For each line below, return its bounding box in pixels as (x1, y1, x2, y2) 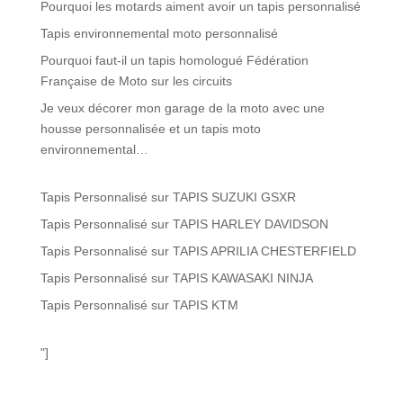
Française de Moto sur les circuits (40, 74, 232, 89)
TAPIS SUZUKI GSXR (172, 190, 296, 205)
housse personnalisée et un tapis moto (40, 121, 261, 137)
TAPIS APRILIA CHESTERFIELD (172, 244, 356, 259)
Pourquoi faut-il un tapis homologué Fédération (40, 53, 309, 68)
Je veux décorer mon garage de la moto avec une (40, 101, 325, 116)
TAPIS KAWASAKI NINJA (172, 271, 313, 286)
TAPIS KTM (172, 298, 238, 313)
